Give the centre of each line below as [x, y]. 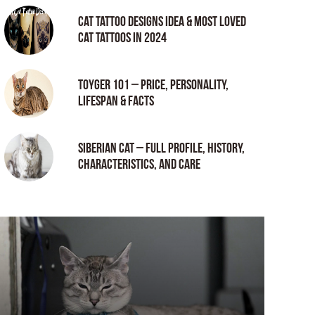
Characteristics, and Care [139, 165]
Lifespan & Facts [116, 101]
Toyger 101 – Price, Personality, [153, 85]
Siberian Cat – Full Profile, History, [161, 148]
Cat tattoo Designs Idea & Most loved [162, 22]
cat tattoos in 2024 [122, 38]
